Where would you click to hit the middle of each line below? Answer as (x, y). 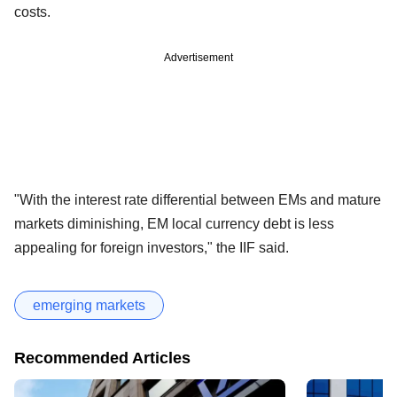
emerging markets (89, 305)
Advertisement (198, 57)
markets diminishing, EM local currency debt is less (174, 223)
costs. (32, 12)
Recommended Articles (102, 358)
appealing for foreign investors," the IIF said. (152, 247)
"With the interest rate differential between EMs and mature (198, 199)
